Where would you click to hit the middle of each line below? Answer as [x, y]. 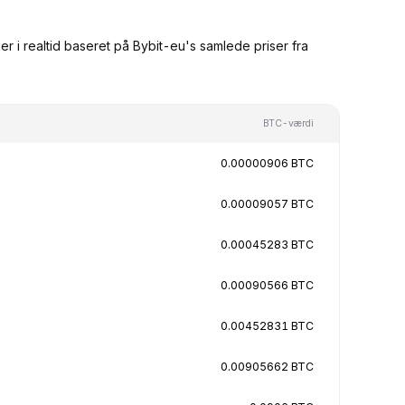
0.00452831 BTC [267, 325]
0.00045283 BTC [267, 244]
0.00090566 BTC [267, 285]
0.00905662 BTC [267, 366]
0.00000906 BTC [267, 163]
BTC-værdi [288, 123]
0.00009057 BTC [267, 203]
